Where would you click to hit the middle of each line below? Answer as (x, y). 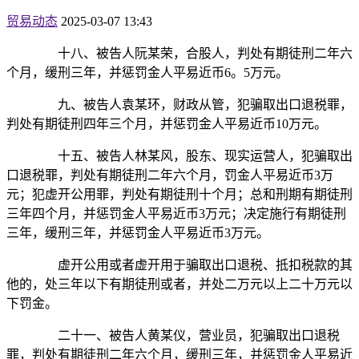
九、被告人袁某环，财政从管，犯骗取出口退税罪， (192, 105)
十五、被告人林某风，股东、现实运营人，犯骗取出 (192, 156)
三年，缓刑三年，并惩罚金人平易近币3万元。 (138, 233)
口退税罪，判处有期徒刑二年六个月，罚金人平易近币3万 (170, 175)
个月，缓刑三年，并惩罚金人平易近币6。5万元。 (147, 73)
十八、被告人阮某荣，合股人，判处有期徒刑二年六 (192, 54)
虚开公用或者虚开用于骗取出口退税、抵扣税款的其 (192, 265)
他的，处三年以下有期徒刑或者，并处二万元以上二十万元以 (179, 284)
